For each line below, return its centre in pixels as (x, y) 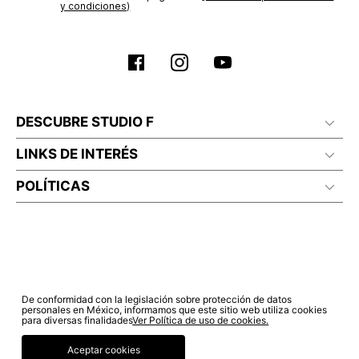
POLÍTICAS (53, 186)
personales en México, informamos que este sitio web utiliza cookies (175, 309)
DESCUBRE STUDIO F (85, 122)
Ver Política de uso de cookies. (201, 320)
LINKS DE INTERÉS (77, 154)
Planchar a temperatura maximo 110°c (142, 113)
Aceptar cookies (103, 350)
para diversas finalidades (77, 320)
